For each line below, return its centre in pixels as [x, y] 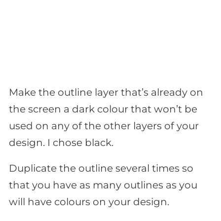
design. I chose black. [61, 143]
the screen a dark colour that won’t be [103, 109]
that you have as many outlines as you [103, 185]
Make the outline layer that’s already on [106, 92]
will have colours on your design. [89, 202]
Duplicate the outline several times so [101, 168]
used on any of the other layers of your [104, 126]
